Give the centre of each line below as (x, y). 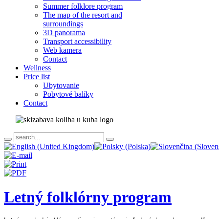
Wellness (37, 68)
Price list (37, 77)
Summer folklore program (83, 6)
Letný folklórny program (88, 197)
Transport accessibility (77, 42)
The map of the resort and (83, 15)
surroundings (63, 24)
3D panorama (64, 33)
